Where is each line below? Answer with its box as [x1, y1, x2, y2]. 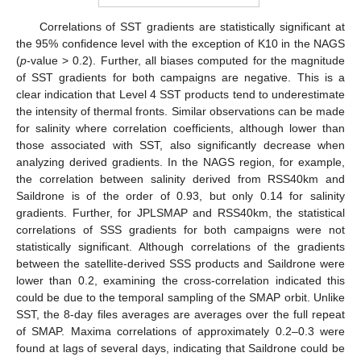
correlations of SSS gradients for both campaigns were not [16, 223, 345, 237]
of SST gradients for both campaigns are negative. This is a [16, 71, 345, 85]
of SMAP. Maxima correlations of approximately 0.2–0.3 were [16, 325, 345, 338]
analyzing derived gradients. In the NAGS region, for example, [16, 156, 345, 169]
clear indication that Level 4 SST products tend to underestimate [16, 88, 345, 102]
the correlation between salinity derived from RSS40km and [16, 172, 345, 186]
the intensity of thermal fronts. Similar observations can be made [16, 105, 345, 118]
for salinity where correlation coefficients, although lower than [16, 122, 345, 135]
